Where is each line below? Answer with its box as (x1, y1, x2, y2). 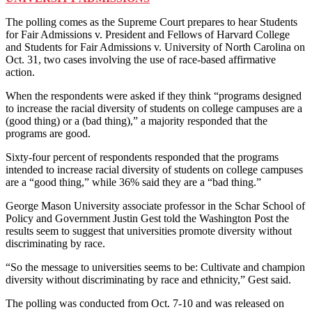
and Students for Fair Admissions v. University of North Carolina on (6, 40, 305, 53)
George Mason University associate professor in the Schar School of (6, 199, 305, 212)
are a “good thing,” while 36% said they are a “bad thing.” (6, 175, 261, 188)
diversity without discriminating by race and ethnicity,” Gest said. (6, 273, 291, 286)
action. (6, 65, 35, 78)
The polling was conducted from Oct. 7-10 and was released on (6, 297, 284, 309)
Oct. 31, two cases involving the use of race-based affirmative (6, 53, 276, 65)
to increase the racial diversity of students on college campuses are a (6, 102, 302, 114)
